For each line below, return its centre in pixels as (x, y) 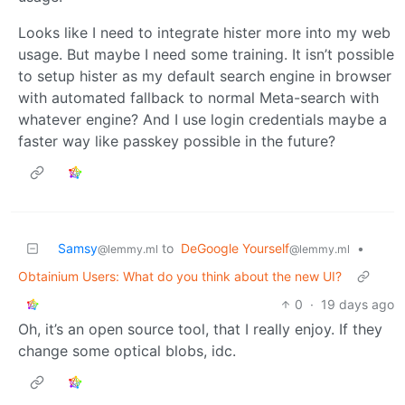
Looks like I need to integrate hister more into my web (204, 32)
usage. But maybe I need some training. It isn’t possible (206, 54)
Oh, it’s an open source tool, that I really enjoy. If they (200, 329)
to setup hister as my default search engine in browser (205, 75)
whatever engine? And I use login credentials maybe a (202, 119)
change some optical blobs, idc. (127, 350)
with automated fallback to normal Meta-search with (198, 97)
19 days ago (358, 304)
